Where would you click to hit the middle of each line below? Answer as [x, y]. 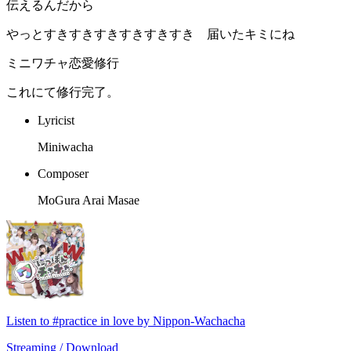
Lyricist [56, 121]
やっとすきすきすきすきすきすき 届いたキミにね [150, 34]
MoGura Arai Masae [89, 201]
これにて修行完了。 [63, 92]
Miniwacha [65, 147]
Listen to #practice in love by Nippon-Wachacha [126, 321]
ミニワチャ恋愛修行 [63, 63]
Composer [63, 174]
